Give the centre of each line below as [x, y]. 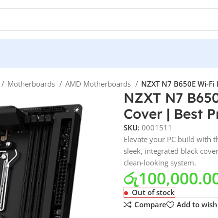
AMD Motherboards [99, 84]
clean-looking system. [160, 163]
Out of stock [153, 192]
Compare [150, 205]
